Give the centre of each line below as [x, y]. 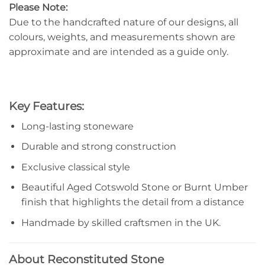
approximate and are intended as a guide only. [119, 52]
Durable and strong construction [98, 147]
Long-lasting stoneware [77, 126]
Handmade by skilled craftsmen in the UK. [121, 223]
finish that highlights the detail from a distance [132, 202]
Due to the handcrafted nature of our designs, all [124, 22]
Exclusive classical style [75, 167]
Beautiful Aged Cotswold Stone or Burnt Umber [134, 188]
